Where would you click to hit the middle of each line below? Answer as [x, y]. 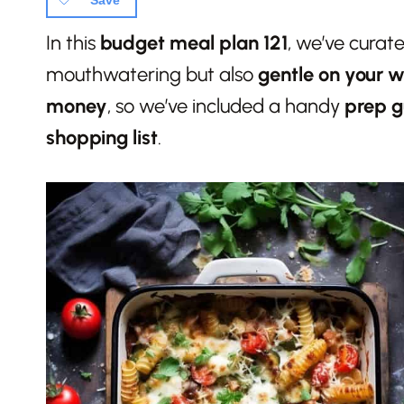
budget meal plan [179, 43]
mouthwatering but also [152, 75]
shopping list [102, 138]
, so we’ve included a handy [226, 106]
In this [73, 43]
